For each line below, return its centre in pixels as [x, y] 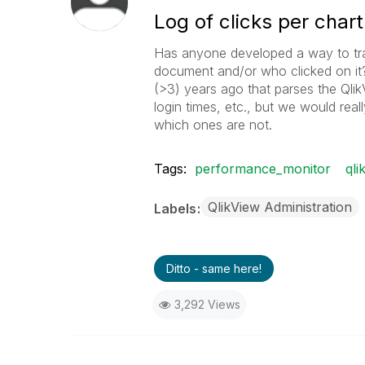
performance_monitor [262, 169]
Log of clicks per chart [258, 22]
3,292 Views [207, 304]
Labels [176, 209]
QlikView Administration [279, 207]
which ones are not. [213, 125]
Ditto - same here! [213, 268]
